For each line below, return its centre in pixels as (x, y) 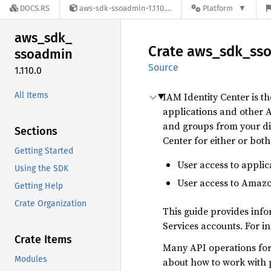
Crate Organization (51, 203)
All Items (31, 95)
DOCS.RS (35, 8)
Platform (218, 8)
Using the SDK (41, 168)
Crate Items (43, 239)
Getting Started (44, 151)
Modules (31, 259)
